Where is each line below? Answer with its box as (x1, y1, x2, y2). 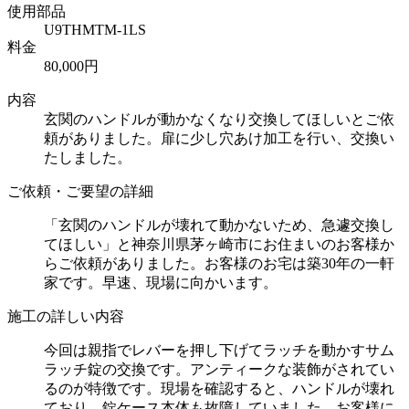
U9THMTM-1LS (44, 21, 146, 37)
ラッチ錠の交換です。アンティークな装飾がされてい (44, 361, 394, 377)
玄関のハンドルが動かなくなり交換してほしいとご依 (44, 110, 394, 127)
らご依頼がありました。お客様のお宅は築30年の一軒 (44, 255, 394, 271)
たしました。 (44, 149, 131, 165)
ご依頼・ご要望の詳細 (7, 183, 153, 199)
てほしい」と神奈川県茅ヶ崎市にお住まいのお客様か (44, 236, 394, 252)
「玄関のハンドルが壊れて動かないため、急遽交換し (44, 216, 394, 233)
